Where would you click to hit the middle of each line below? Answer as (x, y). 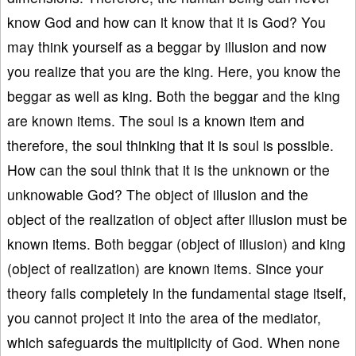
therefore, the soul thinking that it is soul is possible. (170, 145)
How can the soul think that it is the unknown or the (168, 169)
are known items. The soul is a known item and (156, 120)
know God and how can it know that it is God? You (166, 21)
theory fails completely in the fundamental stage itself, (177, 292)
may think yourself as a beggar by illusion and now (167, 46)
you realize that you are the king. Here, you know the (174, 71)
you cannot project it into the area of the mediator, (164, 317)
